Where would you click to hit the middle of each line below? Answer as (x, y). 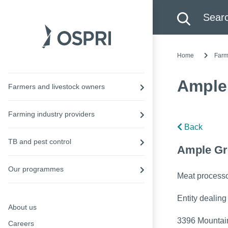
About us (22, 207)
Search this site (196, 7)
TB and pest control (40, 141)
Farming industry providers (51, 114)
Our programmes (36, 169)
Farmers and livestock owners (56, 86)
